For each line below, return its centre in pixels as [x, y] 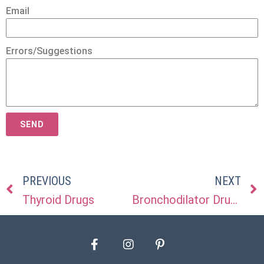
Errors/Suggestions [49, 51]
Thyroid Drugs [58, 200]
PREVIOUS [47, 181]
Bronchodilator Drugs [234, 200]
